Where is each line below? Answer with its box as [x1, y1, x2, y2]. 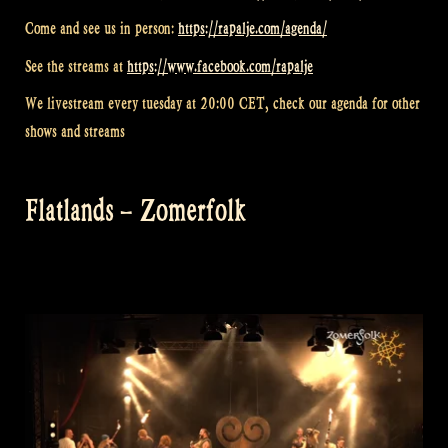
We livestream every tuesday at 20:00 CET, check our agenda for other [25, 94, 420, 114]
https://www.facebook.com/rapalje [127, 56, 313, 76]
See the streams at [25, 56, 127, 76]
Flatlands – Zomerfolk [25, 192, 246, 228]
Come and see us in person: [25, 19, 178, 39]
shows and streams [25, 122, 125, 142]
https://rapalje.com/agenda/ [178, 19, 327, 39]
